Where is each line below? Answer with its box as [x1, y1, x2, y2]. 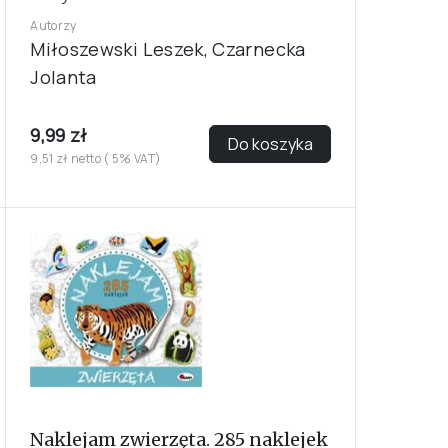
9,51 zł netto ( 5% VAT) [30, 149, 162, 167]
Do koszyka [227, 133, 313, 156]
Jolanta [30, 64, 97, 89]
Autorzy [30, 16, 77, 34]
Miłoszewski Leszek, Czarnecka [30, 36, 306, 61]
